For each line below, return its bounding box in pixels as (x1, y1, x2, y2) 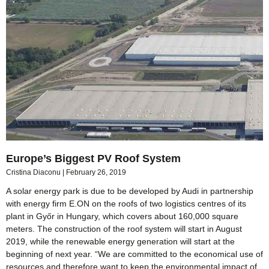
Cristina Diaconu (6, 168, 62, 177)
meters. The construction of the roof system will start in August (6, 223, 242, 234)
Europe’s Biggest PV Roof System (6, 152, 181, 165)
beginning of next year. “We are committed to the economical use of (6, 249, 263, 259)
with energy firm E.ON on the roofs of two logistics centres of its (6, 198, 246, 208)
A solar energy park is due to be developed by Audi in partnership (6, 186, 253, 196)
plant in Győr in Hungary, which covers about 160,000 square (6, 211, 238, 221)
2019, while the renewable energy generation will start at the (6, 236, 235, 246)
